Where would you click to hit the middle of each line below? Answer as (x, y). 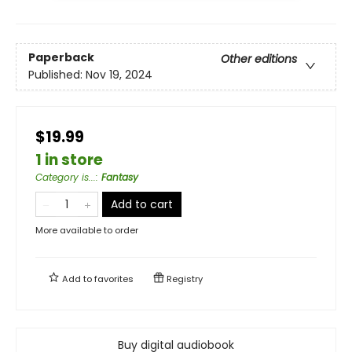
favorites (114, 279)
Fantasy (120, 177)
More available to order (87, 230)
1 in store (69, 159)
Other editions (259, 59)
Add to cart (142, 204)
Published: (57, 75)
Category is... (66, 177)
